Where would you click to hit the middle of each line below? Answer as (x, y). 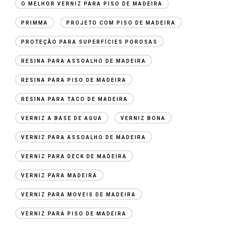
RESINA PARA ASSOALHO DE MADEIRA (84, 61)
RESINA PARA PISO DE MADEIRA (74, 80)
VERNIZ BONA (143, 118)
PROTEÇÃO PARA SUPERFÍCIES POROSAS (89, 42)
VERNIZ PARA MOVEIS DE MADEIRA (79, 194)
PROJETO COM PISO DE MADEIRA (121, 23)
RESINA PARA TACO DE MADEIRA (75, 99)
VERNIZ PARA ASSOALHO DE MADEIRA (84, 137)
